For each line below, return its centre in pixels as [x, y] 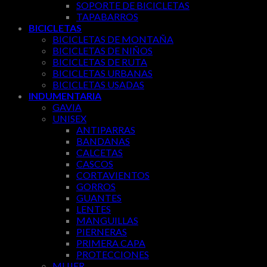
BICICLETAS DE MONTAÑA [113, 39]
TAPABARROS [107, 17]
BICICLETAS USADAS [98, 85]
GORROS [96, 187]
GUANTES [99, 198]
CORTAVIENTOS [113, 175]
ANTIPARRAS [106, 130]
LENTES [94, 209]
